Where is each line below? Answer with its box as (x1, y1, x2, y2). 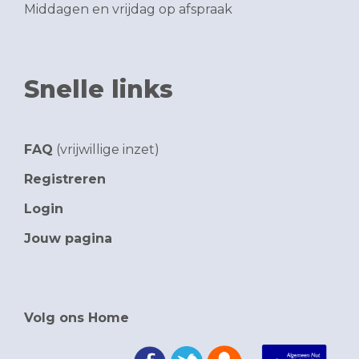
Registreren (24, 171, 106, 188)
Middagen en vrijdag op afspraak (24, 2, 232, 18)
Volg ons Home (24, 310, 129, 326)
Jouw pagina (24, 231, 112, 247)
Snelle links (24, 75, 173, 105)
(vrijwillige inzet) (53, 142, 159, 158)
